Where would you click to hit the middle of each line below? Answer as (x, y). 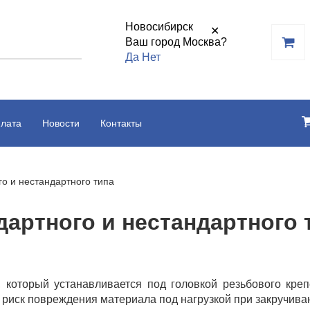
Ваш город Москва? (176, 42)
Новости (61, 123)
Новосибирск (159, 27)
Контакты (121, 123)
